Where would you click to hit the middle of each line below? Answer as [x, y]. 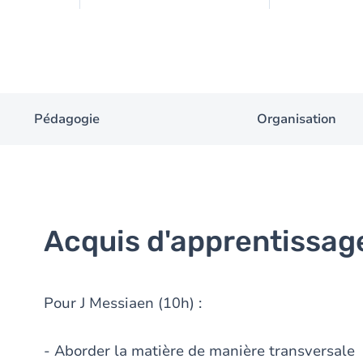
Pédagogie [66, 119]
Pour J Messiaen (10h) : [123, 303]
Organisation [297, 119]
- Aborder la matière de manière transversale [199, 351]
